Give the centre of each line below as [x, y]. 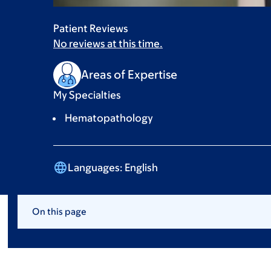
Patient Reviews [91, 28]
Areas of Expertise [129, 75]
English [140, 167]
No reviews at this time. [108, 43]
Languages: [95, 167]
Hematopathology [109, 118]
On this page [59, 211]
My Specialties [87, 95]
